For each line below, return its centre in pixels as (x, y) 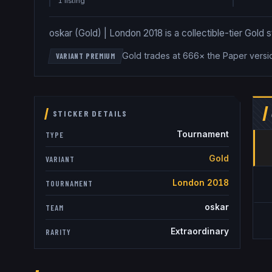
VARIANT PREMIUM (86, 56)
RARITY (58, 232)
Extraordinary (199, 232)
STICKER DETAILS (90, 114)
